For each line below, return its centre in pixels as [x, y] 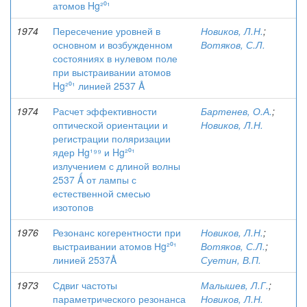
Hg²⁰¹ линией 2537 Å [99, 86]
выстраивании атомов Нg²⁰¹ [115, 246]
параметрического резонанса [119, 299]
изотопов [73, 207]
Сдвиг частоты [85, 285]
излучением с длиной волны [116, 166]
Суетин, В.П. [231, 260]
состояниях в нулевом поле [115, 58]
